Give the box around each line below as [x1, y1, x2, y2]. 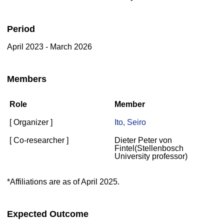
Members [7, 74, 46, 84]
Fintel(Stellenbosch [114, 144, 183, 152]
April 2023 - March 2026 [7, 42, 92, 51]
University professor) [114, 152, 187, 160]
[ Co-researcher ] [9, 136, 68, 144]
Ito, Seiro [114, 118, 146, 126]
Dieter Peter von [114, 136, 172, 144]
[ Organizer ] [9, 118, 52, 126]
